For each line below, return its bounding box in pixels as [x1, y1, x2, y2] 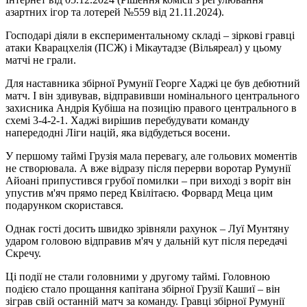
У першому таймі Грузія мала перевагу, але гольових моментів [5, 150, 297, 162]
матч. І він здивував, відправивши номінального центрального [5, 90, 299, 102]
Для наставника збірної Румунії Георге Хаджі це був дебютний [5, 77, 300, 90]
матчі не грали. [5, 54, 76, 66]
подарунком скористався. [5, 199, 123, 212]
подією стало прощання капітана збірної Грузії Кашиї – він [5, 283, 280, 295]
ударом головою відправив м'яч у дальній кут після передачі [5, 235, 287, 247]
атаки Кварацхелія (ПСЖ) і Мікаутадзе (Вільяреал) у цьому [5, 42, 282, 54]
